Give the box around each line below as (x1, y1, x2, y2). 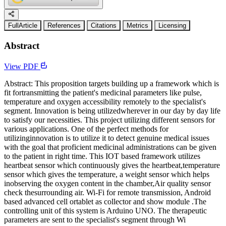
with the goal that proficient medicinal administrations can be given (4, 142, 216, 151)
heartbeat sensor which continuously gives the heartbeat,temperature (4, 160, 220, 169)
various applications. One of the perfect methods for (4, 124, 168, 133)
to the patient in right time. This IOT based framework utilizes (4, 151, 200, 160)
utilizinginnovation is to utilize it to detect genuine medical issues (4, 133, 209, 142)
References (47, 22, 81, 30)
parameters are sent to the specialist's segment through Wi (4, 215, 186, 224)
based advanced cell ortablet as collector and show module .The (4, 197, 206, 206)
